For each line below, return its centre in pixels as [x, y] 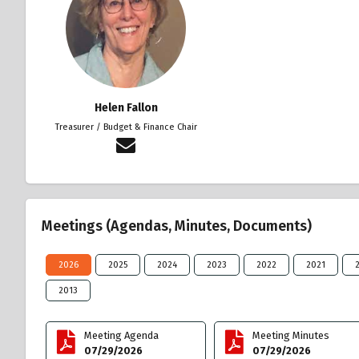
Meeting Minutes [291, 335]
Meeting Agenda [122, 335]
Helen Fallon [126, 107]
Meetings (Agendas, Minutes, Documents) [177, 226]
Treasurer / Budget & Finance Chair [126, 127]
